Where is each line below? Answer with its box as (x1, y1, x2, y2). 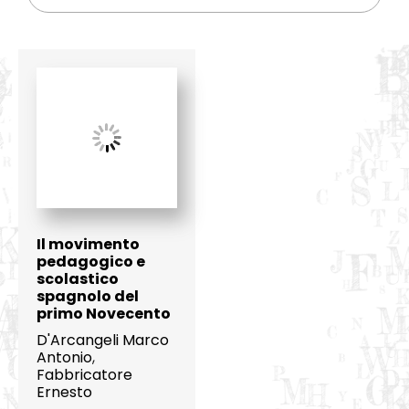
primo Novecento (36, 303, 171, 325)
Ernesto (36, 382, 92, 404)
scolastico (36, 268, 119, 290)
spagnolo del (36, 286, 139, 308)
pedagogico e (36, 251, 145, 273)
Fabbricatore (36, 364, 132, 386)
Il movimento (36, 234, 140, 256)
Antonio (36, 347, 92, 369)
